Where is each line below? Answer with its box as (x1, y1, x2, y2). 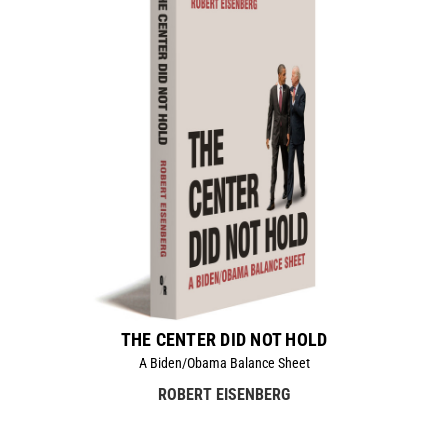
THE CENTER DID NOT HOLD (120, 328, 328, 350)
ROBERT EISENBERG (158, 384, 290, 404)
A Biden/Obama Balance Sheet (138, 354, 310, 371)
